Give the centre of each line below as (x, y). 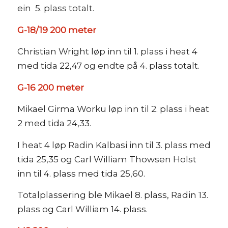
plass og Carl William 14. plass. (82, 209)
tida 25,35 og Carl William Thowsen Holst (107, 159)
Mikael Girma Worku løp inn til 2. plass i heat (113, 109)
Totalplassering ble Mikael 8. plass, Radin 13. (112, 195)
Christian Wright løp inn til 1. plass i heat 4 (107, 52)
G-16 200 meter (50, 87)
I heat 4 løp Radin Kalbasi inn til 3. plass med (114, 145)
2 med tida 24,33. (54, 123)
